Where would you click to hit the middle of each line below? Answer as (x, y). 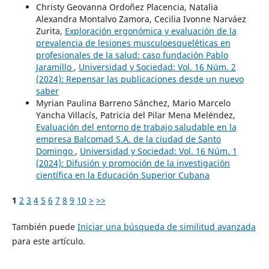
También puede (44, 226)
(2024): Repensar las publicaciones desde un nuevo (140, 79)
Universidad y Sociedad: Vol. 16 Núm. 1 (158, 151)
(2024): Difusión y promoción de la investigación (133, 163)
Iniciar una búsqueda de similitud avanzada (166, 226)
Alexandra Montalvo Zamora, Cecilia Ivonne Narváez (141, 19)
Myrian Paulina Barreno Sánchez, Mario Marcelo (133, 103)
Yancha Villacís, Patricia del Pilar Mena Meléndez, (135, 115)
